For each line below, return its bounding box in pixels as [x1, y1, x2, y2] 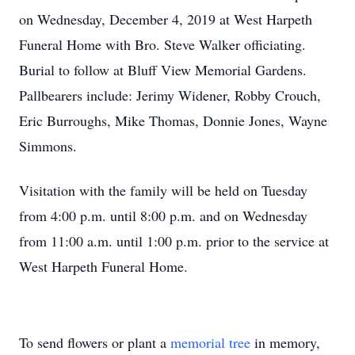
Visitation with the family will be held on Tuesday [19, 181, 307, 200]
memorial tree [170, 333, 250, 352]
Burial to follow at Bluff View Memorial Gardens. [19, 60, 307, 79]
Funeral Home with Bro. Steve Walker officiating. [19, 35, 306, 54]
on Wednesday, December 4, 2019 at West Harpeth [19, 10, 312, 29]
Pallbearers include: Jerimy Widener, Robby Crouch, [19, 86, 321, 105]
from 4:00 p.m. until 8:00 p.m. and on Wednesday [19, 206, 307, 225]
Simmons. [19, 136, 77, 155]
